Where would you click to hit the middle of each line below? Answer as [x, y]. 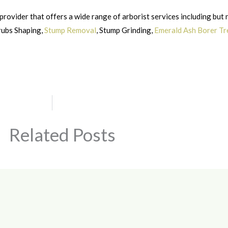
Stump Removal [70, 30]
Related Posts [62, 134]
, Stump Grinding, [125, 30]
